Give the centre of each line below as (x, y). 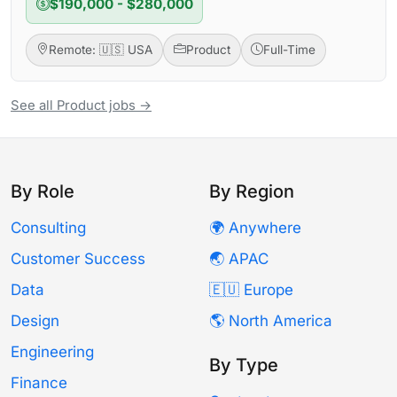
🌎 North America (271, 320)
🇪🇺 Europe (251, 289)
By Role (43, 191)
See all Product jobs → (81, 105)
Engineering (52, 351)
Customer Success (78, 258)
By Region (252, 191)
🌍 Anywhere (255, 227)
